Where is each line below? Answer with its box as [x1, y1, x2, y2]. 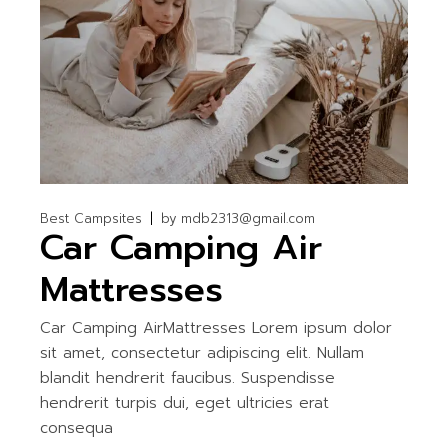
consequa [40, 416, 114, 439]
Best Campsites [40, 208, 143, 228]
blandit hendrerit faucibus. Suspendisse [40, 366, 336, 389]
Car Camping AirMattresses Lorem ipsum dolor [40, 316, 393, 339]
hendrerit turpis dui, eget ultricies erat [40, 391, 330, 414]
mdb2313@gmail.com [181, 208, 316, 228]
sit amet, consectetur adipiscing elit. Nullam [40, 341, 365, 364]
